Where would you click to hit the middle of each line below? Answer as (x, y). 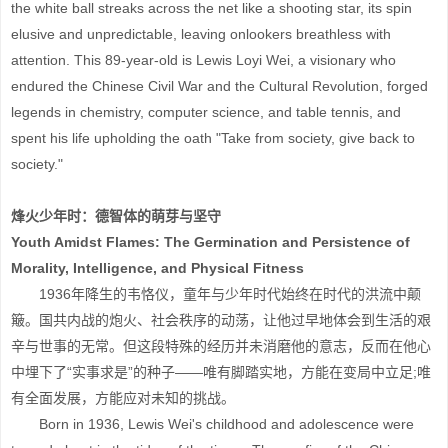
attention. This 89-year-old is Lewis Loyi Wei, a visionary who (203, 60)
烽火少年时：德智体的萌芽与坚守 (116, 216)
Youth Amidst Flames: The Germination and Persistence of (210, 242)
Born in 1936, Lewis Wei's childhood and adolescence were (212, 424)
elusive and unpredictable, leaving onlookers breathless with (201, 34)
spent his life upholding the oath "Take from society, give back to (213, 138)
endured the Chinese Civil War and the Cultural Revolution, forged (219, 86)
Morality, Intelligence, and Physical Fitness (157, 268)
